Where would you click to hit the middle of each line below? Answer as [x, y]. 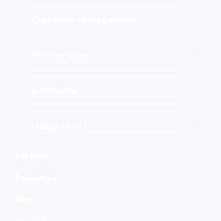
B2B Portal [55, 91]
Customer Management [84, 20]
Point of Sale [59, 55]
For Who [32, 156]
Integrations [59, 127]
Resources [36, 178]
